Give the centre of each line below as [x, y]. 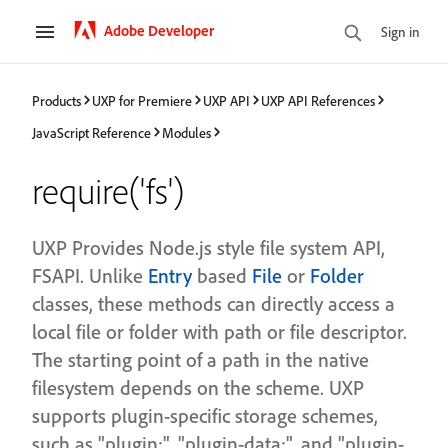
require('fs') [108, 190]
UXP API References [318, 100]
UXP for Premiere [142, 100]
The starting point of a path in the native [200, 359]
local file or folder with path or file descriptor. [219, 331]
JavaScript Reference [91, 132]
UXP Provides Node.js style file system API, [208, 247]
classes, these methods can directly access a [213, 303]
